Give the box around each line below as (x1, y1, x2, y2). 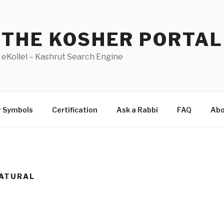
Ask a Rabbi (116, 105, 158, 114)
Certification (51, 105, 97, 114)
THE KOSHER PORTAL (1, 28, 223, 50)
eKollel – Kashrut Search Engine (1, 52, 123, 61)
